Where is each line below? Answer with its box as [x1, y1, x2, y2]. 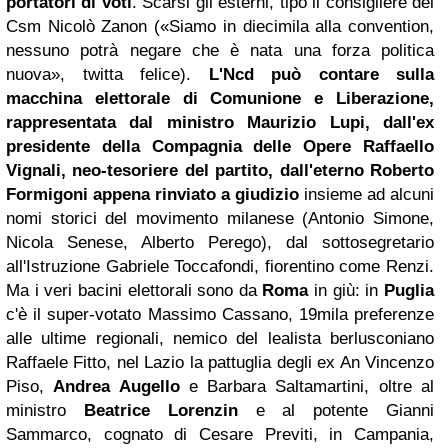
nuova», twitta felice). [6, 64, 191, 84]
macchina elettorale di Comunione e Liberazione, [6, 88, 434, 108]
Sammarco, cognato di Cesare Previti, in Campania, [6, 424, 434, 444]
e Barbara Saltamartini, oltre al [179, 376, 435, 396]
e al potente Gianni [237, 400, 435, 420]
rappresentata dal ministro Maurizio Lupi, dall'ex [6, 112, 434, 132]
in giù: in [308, 280, 385, 300]
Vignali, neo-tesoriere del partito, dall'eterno [6, 160, 370, 180]
